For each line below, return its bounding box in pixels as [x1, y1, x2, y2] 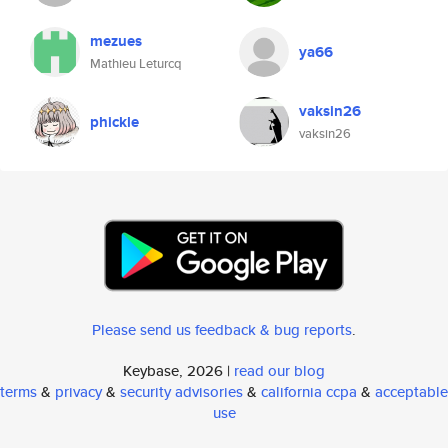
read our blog [234, 360, 325, 381]
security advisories [120, 381, 243, 402]
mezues [90, 30, 142, 52]
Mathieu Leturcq [90, 54, 182, 73]
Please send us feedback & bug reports [92, 319, 352, 340]
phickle [90, 111, 139, 133]
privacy [55, 381, 102, 402]
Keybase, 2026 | [123, 360, 234, 381]
